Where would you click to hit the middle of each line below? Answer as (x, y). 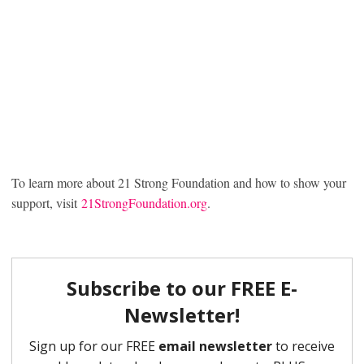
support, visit (46, 203)
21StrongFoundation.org (144, 203)
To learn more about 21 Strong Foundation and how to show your (179, 183)
